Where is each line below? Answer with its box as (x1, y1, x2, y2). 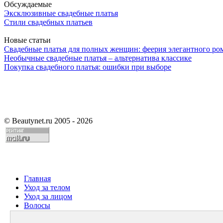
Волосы (24, 201, 50, 210)
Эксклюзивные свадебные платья (4, 8, 118, 17)
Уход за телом (24, 183, 70, 192)
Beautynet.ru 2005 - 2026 (10, 116, 93, 125)
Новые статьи (4, 35, 51, 44)
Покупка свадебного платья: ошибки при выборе (4, 62, 171, 71)
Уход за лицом (24, 192, 72, 201)
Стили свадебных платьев (4, 17, 93, 26)
